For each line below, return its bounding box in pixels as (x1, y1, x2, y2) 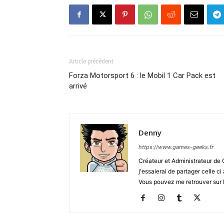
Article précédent (69, 58, 113, 65)
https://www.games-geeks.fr (138, 143, 213, 151)
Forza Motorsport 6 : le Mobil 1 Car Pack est (69, 71, 215, 80)
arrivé (69, 81, 87, 91)
